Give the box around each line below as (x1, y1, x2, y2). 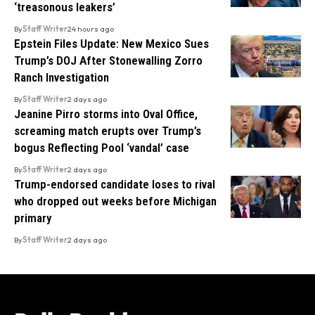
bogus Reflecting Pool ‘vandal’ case (14, 140, 189, 155)
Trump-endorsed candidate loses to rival (14, 176, 215, 191)
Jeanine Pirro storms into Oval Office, (14, 106, 198, 121)
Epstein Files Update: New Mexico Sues (14, 36, 209, 51)
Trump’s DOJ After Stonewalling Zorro (14, 53, 202, 67)
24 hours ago (67, 23, 114, 34)
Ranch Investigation (14, 70, 109, 84)
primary (14, 210, 51, 225)
